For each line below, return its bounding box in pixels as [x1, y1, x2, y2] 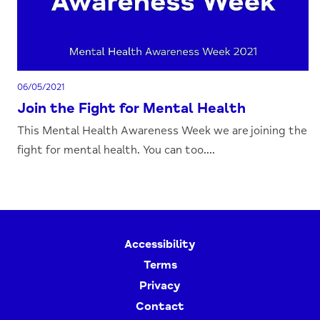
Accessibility [124, 237, 196, 251]
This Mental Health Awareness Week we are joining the [17, 124, 308, 138]
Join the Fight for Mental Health [17, 99, 246, 117]
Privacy [139, 279, 181, 293]
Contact [136, 299, 184, 314]
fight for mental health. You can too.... [17, 143, 216, 157]
